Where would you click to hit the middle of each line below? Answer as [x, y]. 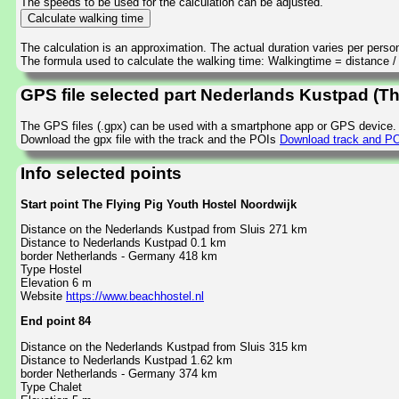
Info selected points [101, 174]
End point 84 [56, 322]
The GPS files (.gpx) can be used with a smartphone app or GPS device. [208, 126]
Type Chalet [51, 387]
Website [43, 296]
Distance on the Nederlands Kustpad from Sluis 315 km [164, 346]
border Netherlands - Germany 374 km [119, 373]
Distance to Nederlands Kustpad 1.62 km [126, 360]
